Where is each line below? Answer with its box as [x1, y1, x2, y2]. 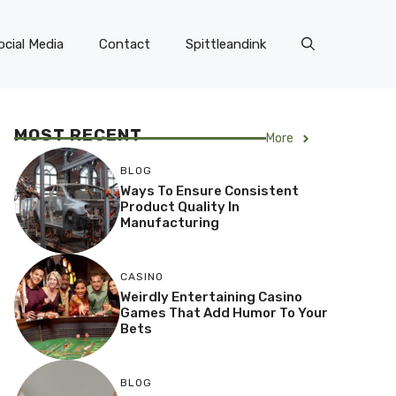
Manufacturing [119, 215, 219, 232]
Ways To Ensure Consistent [119, 183, 299, 200]
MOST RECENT [14, 125, 142, 145]
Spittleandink [186, 36, 266, 52]
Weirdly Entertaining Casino [119, 289, 302, 306]
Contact [99, 36, 150, 52]
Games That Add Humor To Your [119, 305, 328, 322]
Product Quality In [119, 199, 240, 216]
